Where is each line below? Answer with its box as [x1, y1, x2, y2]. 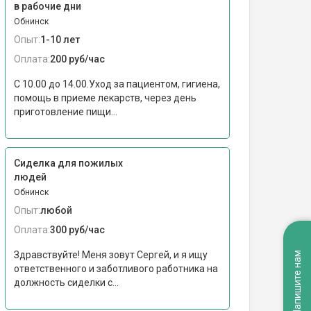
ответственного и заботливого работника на [14, 263, 218, 274]
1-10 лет [40, 34, 80, 45]
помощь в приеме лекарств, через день [14, 92, 196, 103]
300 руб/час [50, 224, 105, 235]
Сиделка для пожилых [14, 158, 123, 169]
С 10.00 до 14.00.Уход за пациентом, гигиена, [14, 78, 220, 90]
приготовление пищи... [14, 106, 117, 117]
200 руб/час [50, 53, 105, 65]
